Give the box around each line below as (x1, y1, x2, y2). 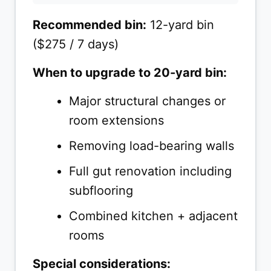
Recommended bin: (33, 18, 146, 33)
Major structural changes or (69, 94, 226, 109)
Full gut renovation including (69, 164, 232, 179)
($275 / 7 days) (33, 37, 119, 52)
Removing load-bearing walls (69, 139, 234, 154)
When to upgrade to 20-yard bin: (33, 65, 227, 80)
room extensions (69, 113, 164, 128)
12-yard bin (146, 18, 214, 33)
